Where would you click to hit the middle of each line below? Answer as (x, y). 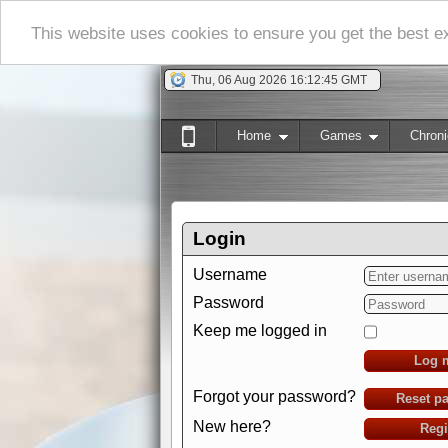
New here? (232, 426)
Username (230, 274)
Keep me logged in (260, 330)
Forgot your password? (274, 396)
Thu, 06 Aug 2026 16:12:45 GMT (279, 80)
